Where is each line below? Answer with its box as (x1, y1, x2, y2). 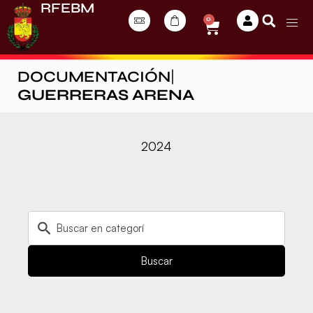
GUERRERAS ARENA (17, 86, 194, 105)
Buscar (140, 254, 173, 268)
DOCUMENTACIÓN (17, 68, 170, 87)
